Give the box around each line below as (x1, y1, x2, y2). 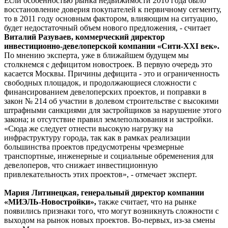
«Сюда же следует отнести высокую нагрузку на (4, 124, 173, 133)
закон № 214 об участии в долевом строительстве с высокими (4, 96, 219, 105)
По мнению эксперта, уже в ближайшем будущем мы (4, 50, 189, 60)
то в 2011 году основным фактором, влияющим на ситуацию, (4, 14, 218, 23)
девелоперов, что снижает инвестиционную (4, 160, 158, 169)
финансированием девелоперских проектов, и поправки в (4, 87, 207, 96)
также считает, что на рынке (96, 197, 196, 206)
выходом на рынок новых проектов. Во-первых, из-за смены (4, 215, 215, 224)
